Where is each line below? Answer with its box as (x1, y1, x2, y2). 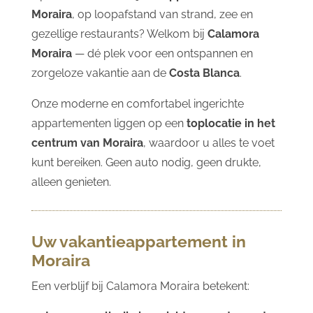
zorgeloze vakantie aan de (31, 66, 169, 80)
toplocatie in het (186, 116, 275, 130)
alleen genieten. (31, 175, 111, 189)
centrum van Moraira (31, 136, 143, 150)
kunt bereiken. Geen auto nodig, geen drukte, (31, 155, 261, 169)
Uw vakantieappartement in (31, 231, 246, 251)
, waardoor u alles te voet (143, 136, 275, 150)
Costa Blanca (168, 66, 240, 80)
